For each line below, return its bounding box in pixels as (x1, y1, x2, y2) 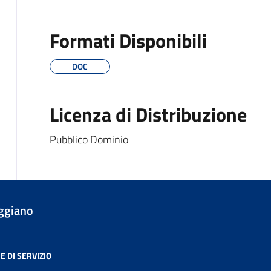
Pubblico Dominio (49, 131, 128, 148)
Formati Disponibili (49, 26, 207, 56)
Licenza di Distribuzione (49, 100, 247, 129)
